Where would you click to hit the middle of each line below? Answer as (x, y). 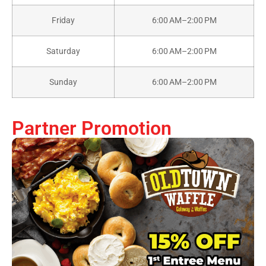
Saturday (63, 51)
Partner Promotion (92, 128)
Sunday (63, 82)
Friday (63, 20)
